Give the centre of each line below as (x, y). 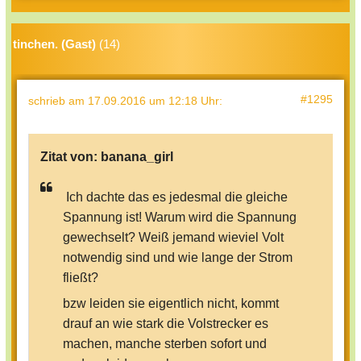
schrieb (48, 101)
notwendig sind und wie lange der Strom (178, 258)
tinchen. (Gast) (54, 44)
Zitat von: (71, 157)
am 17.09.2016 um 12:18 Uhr (144, 101)
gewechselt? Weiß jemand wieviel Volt (173, 238)
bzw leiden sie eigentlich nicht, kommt (171, 304)
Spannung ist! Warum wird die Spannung (180, 218)
